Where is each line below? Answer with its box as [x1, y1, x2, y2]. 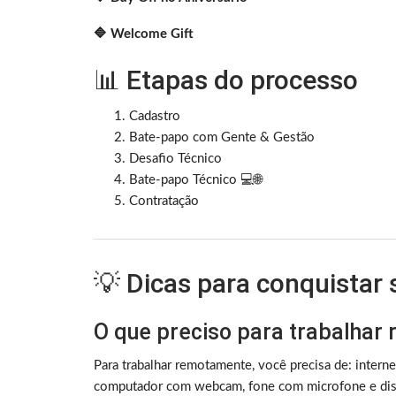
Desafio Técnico [129, 152, 222, 166]
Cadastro [129, 110, 180, 124]
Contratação [129, 194, 199, 209]
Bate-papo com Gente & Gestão [129, 131, 315, 145]
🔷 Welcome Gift [94, 27, 194, 42]
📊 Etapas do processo [94, 65, 358, 96]
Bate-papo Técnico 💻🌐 [129, 173, 262, 187]
